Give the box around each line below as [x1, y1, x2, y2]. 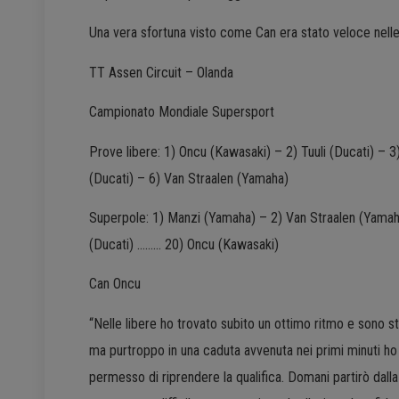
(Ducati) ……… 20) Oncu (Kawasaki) [89, 236, 279, 254]
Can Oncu [89, 275, 141, 293]
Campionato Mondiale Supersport [89, 103, 274, 121]
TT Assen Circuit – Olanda [89, 63, 233, 81]
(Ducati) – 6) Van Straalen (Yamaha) [89, 169, 289, 187]
